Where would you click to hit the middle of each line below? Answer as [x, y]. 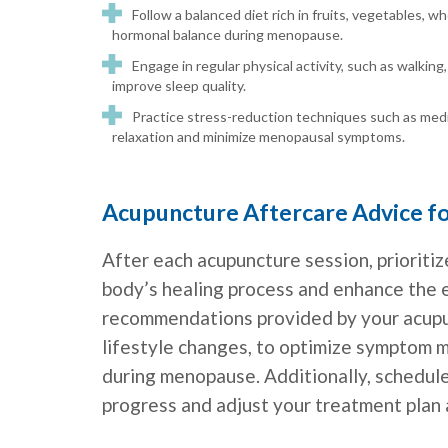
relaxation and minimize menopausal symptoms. [258, 137]
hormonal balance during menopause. [227, 35]
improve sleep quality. [179, 86]
